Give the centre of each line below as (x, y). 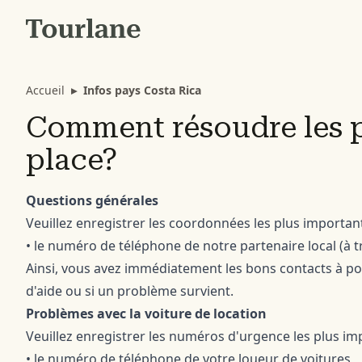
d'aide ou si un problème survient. (130, 291)
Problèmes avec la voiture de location (146, 314)
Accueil (45, 90)
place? (72, 160)
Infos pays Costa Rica (142, 90)
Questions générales (92, 200)
